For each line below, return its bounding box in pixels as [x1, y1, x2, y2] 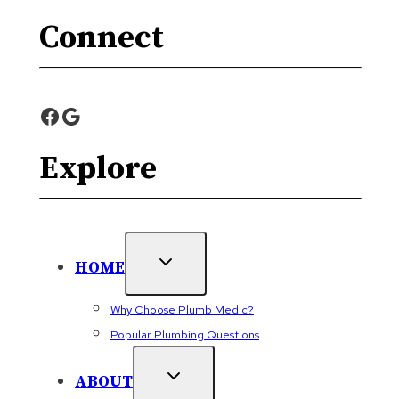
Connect [39, 17, 164, 58]
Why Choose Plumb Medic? [110, 301, 254, 317]
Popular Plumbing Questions [110, 326, 259, 342]
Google [60, 101, 131, 129]
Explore [39, 148, 157, 189]
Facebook [38, 101, 131, 129]
